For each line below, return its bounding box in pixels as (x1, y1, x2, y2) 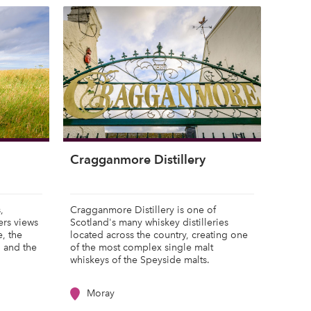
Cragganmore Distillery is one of (70, 204, 216, 216)
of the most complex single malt (70, 242, 213, 253)
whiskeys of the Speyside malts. (70, 254, 215, 266)
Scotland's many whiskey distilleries (70, 217, 228, 228)
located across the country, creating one (70, 229, 248, 241)
